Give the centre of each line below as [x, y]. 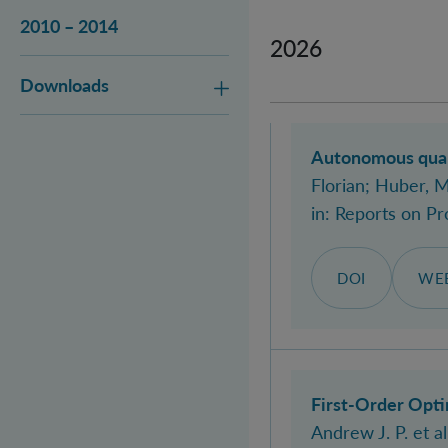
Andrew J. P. [359, 431]
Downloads [64, 85]
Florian [338, 184]
